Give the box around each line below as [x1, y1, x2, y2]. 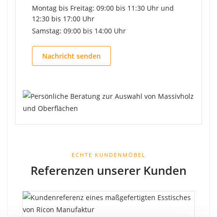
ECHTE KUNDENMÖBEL [71, 151, 146, 158]
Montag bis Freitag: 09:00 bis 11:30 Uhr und [32, 3, 174, 13]
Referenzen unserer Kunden [31, 162, 186, 178]
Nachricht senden [42, 51, 101, 61]
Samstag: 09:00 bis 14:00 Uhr [32, 26, 126, 35]
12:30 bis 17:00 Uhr [32, 14, 94, 23]
